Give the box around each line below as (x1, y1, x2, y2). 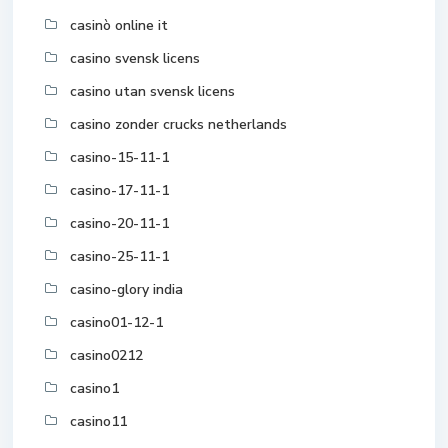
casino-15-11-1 (70, 148, 169, 168)
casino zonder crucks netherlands (70, 115, 287, 135)
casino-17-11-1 (70, 181, 169, 201)
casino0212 (70, 346, 143, 366)
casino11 (70, 412, 127, 432)
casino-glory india (70, 280, 183, 300)
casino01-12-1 (70, 313, 163, 333)
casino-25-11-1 (70, 247, 169, 267)
